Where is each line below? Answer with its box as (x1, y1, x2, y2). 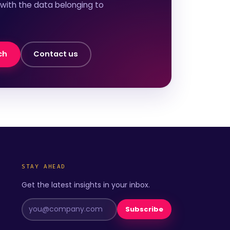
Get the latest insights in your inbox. (22, 179, 150, 190)
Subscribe (125, 204, 163, 215)
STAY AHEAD (22, 162, 66, 170)
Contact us (33, 49, 79, 60)
